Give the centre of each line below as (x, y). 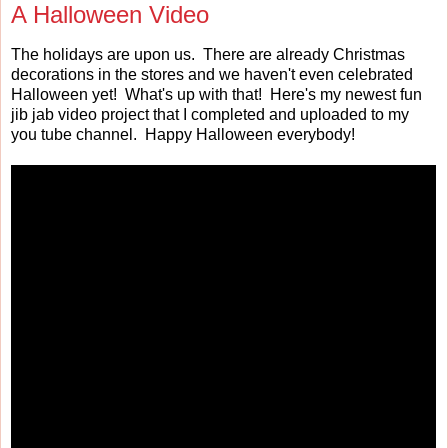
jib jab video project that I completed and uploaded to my (210, 114)
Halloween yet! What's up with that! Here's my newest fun (216, 94)
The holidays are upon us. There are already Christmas (208, 54)
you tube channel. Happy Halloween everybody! (183, 134)
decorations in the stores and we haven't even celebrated (212, 74)
